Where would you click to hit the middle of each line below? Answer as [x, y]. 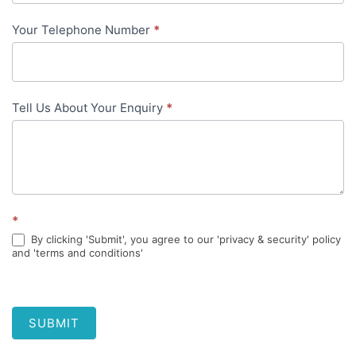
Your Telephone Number [83, 29]
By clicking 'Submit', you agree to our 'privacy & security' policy [184, 239]
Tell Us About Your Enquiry [89, 107]
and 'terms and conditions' [77, 253]
